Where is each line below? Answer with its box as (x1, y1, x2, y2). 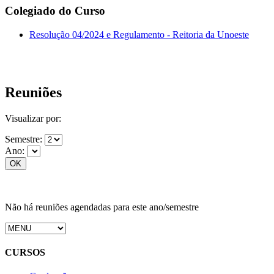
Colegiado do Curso (5, 4, 105, 18)
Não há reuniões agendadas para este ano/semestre (5, 201, 199, 212)
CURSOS (5, 247, 45, 258)
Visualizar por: (5, 113, 61, 124)
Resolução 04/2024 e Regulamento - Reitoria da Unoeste (29, 29, 249, 40)
